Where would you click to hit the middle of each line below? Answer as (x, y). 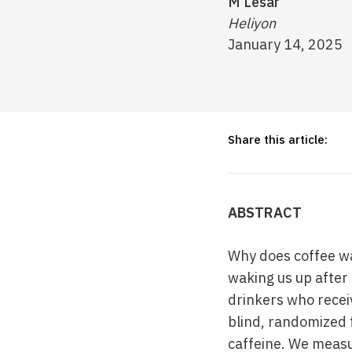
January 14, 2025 (285, 44)
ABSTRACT (265, 213)
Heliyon (252, 23)
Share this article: (278, 139)
